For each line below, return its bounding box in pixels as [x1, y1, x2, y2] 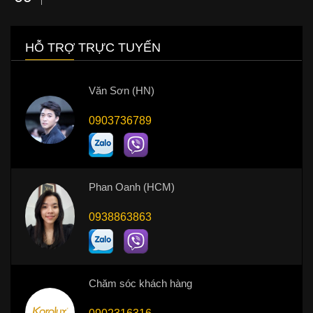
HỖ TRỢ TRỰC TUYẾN [25, 40, 161, 54]
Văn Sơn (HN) [89, 84, 154, 96]
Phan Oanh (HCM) [89, 180, 175, 193]
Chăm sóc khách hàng [89, 277, 192, 289]
